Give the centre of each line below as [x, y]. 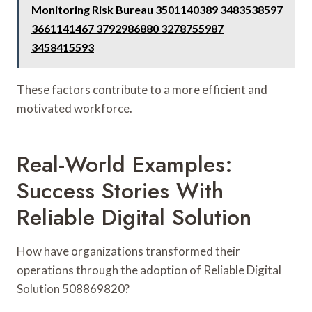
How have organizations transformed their [128, 251]
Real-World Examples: [125, 164]
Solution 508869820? [73, 288]
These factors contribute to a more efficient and [142, 89]
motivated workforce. [75, 108]
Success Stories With [120, 190]
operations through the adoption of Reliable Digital [149, 270]
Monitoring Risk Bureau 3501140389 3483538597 [157, 9]
